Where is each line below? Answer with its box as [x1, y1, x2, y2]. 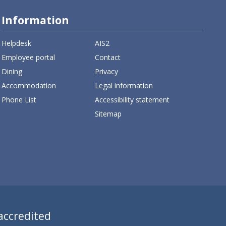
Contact [95, 52, 121, 62]
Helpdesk [1, 38, 31, 48]
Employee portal [1, 52, 55, 62]
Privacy [95, 66, 119, 76]
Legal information [95, 80, 153, 90]
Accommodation [1, 80, 56, 90]
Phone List [1, 94, 36, 104]
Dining [1, 66, 22, 76]
